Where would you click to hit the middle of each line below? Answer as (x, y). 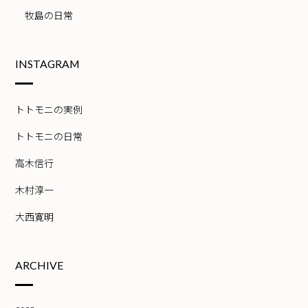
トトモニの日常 (49, 136)
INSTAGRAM (48, 64)
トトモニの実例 (49, 109)
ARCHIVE (40, 265)
